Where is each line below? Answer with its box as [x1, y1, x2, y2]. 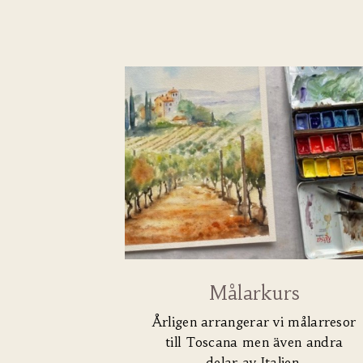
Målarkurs [208, 281, 300, 305]
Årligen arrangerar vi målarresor [152, 313, 357, 330]
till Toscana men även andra [165, 333, 344, 350]
